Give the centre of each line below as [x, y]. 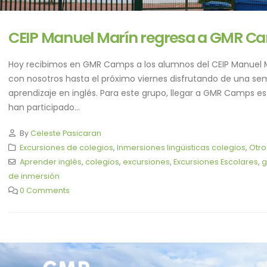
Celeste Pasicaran [66, 133]
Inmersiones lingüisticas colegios [181, 148]
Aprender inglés [50, 162]
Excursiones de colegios [66, 148]
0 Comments [44, 191]
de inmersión [34, 176]
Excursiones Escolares [215, 162]
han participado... [44, 108]
